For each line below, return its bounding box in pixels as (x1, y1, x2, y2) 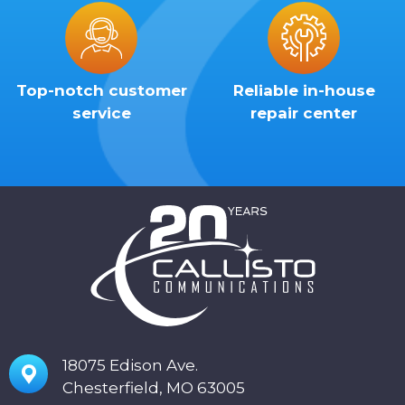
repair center (250, 104, 357, 123)
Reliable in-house (232, 81, 375, 100)
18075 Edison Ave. (62, 356, 198, 375)
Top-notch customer (15, 81, 187, 100)
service (71, 104, 131, 123)
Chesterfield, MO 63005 (62, 379, 245, 398)
